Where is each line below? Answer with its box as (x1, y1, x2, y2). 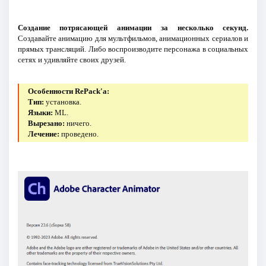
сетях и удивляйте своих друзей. (17, 55, 126, 65)
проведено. (59, 129, 99, 139)
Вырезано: (28, 119, 65, 128)
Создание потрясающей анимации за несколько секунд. (17, 23, 249, 33)
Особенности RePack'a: (28, 87, 110, 96)
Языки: (28, 108, 53, 118)
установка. (44, 97, 82, 107)
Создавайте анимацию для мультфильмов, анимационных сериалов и (17, 34, 249, 43)
